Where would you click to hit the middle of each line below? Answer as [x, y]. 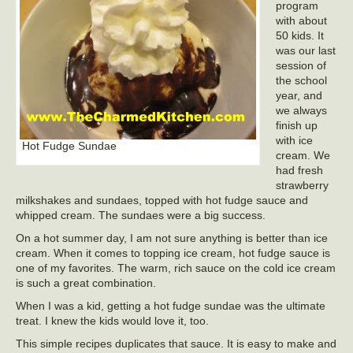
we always [301, 110]
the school [301, 80]
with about [301, 20]
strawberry [302, 185]
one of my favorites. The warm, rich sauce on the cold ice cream [176, 268]
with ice [294, 140]
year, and [299, 95]
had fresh [299, 170]
